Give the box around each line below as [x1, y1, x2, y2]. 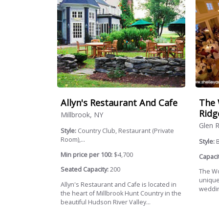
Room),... [61, 135, 85, 144]
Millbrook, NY [61, 110, 103, 120]
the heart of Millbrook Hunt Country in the [61, 189, 181, 197]
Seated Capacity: [61, 165, 109, 174]
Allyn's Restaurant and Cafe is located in [61, 180, 176, 189]
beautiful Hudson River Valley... [61, 197, 151, 206]
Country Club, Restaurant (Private [78, 127, 174, 135]
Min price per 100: [61, 150, 112, 159]
